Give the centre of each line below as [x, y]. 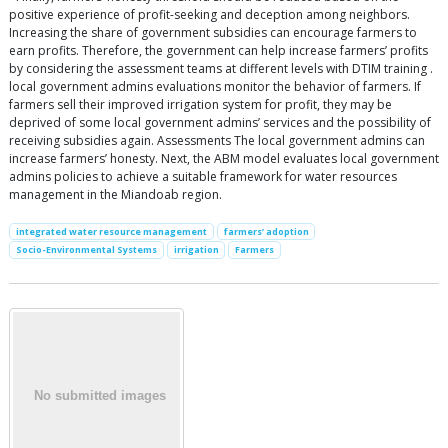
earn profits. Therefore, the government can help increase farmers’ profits [218, 51]
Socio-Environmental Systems [86, 250]
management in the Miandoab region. [115, 195]
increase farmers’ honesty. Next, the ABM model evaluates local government [224, 159]
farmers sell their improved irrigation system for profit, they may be [200, 105]
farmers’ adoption [266, 232]
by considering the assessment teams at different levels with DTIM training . [221, 69]
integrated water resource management [111, 232]
